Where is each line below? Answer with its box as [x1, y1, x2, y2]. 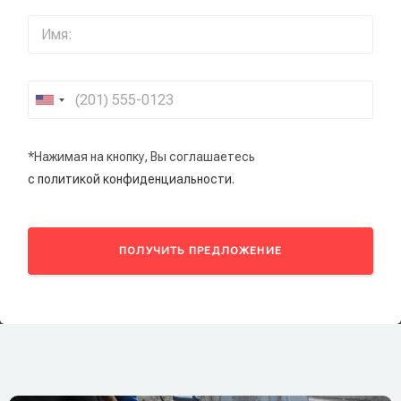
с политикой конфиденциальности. [28, 172, 235, 186]
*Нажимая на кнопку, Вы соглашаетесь [28, 149, 255, 164]
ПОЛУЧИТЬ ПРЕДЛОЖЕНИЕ [119, 244, 282, 257]
